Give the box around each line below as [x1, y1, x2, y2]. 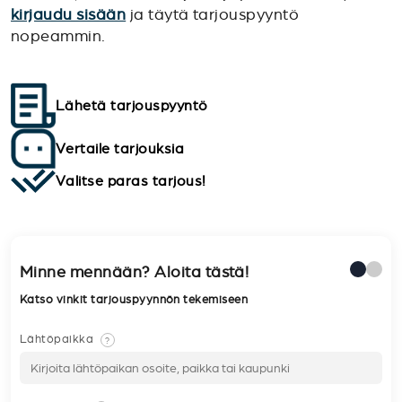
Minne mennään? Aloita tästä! [20, 264, 249, 282]
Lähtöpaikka [20, 333, 97, 346]
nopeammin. [11, 27, 106, 46]
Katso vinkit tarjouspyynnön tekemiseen [20, 293, 251, 307]
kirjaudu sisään [11, 5, 127, 24]
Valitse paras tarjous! [56, 172, 206, 188]
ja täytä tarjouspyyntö [126, 5, 300, 24]
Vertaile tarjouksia [56, 140, 185, 156]
